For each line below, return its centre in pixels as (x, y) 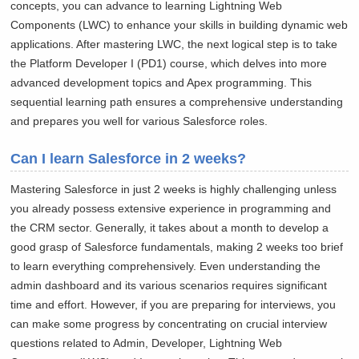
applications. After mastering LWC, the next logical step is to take (174, 44)
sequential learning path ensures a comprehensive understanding (177, 102)
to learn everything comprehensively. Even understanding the (166, 266)
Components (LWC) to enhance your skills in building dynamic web (179, 25)
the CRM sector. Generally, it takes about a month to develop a (170, 228)
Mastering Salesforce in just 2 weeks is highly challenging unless (174, 190)
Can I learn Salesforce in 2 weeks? (129, 159)
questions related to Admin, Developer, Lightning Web (147, 343)
